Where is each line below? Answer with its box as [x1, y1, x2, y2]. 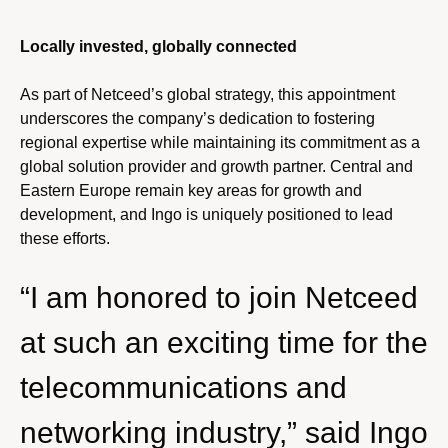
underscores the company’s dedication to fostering [20, 109, 375, 127]
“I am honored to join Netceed [20, 280, 418, 314]
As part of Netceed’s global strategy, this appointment [20, 85, 395, 103]
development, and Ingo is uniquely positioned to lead [20, 205, 393, 223]
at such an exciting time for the [20, 325, 428, 359]
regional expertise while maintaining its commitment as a [20, 133, 420, 151]
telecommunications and [20, 370, 347, 404]
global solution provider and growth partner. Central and [20, 157, 413, 175]
